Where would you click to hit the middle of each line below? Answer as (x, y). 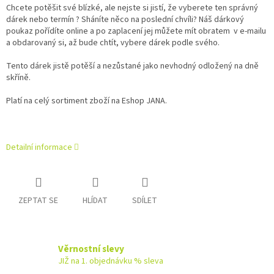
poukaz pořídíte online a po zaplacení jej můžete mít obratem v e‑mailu (136, 31)
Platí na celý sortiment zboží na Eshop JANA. (87, 101)
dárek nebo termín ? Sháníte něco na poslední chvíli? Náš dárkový (125, 19)
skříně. (18, 77)
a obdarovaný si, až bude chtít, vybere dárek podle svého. (114, 43)
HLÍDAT (95, 200)
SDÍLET (145, 200)
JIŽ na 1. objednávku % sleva (111, 261)
